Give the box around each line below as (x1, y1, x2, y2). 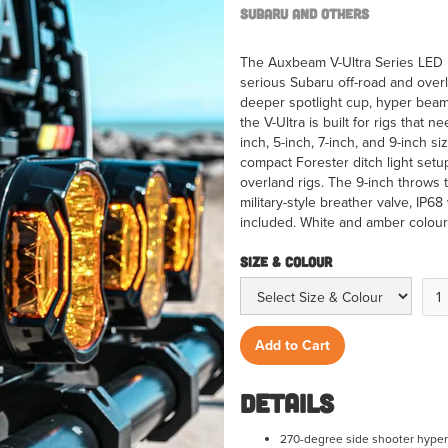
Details (240, 386, 334, 418)
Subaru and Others (240, 5, 369, 23)
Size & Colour (240, 253, 332, 271)
